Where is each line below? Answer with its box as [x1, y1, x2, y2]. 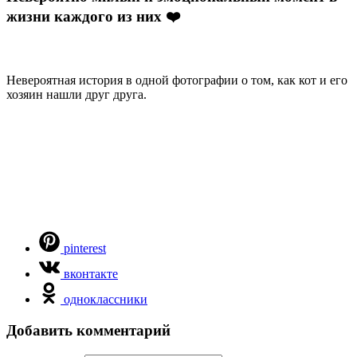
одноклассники [64, 292, 147, 307]
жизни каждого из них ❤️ [6, 8, 180, 25]
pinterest [64, 241, 106, 256]
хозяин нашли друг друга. [6, 88, 147, 102]
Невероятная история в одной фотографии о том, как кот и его [6, 73, 347, 88]
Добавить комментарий [6, 321, 171, 339]
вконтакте [64, 267, 118, 281]
